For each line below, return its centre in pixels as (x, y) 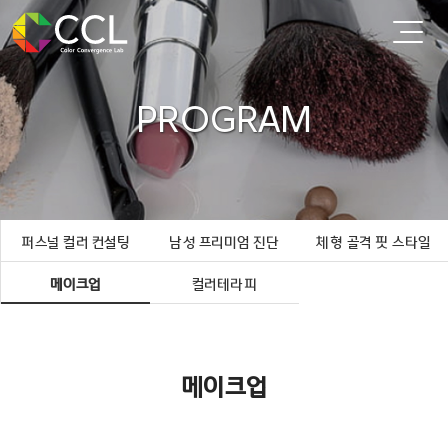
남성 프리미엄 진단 (224, 243)
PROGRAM (224, 120)
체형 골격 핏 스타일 (373, 243)
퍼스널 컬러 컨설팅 (75, 243)
